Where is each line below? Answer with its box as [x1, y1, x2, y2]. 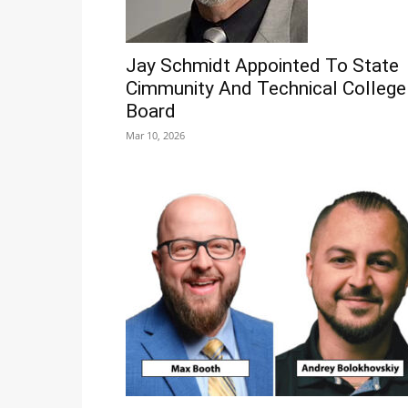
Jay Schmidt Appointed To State [126, 55, 399, 77]
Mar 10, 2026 [126, 128, 185, 143]
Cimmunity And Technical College [126, 77, 406, 100]
